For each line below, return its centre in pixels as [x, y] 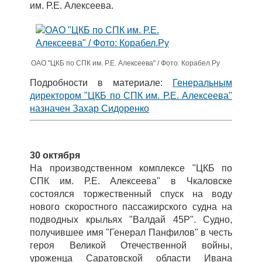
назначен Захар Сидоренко [89, 108]
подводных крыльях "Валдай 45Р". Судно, [131, 220]
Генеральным [202, 83]
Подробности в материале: [101, 83]
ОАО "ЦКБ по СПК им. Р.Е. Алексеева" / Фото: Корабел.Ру [125, 63]
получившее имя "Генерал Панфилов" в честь [131, 232]
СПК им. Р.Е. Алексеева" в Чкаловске [131, 181]
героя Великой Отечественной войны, [131, 245]
